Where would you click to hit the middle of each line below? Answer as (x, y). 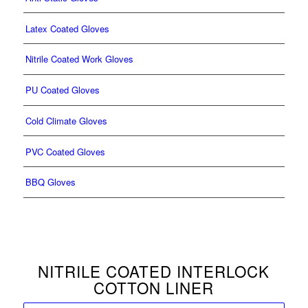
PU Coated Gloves (62, 90)
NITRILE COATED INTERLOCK (154, 271)
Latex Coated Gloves (67, 28)
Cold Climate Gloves (66, 120)
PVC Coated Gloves (65, 151)
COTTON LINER (154, 287)
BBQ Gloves (50, 182)
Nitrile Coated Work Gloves (79, 59)
